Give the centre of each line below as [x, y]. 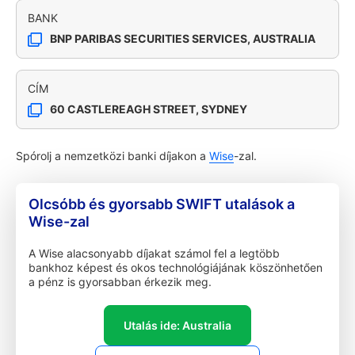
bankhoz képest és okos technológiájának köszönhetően [176, 267]
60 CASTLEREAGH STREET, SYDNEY [149, 109]
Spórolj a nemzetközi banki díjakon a [113, 156]
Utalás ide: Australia [177, 325]
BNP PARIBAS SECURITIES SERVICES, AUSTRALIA [183, 38]
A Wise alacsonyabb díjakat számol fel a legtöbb [154, 253]
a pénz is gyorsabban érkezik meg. [120, 282]
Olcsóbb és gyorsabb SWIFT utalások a [162, 204]
